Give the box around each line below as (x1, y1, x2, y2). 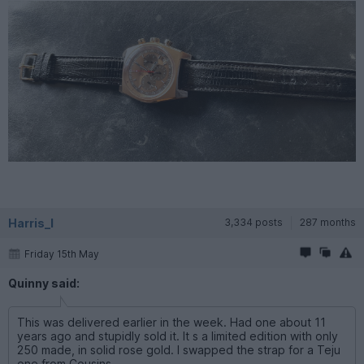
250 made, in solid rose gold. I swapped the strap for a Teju (17, 342, 340, 357)
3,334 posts (224, 215, 283, 228)
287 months (300, 215, 356, 228)
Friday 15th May (24, 248, 99, 261)
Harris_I (8, 215, 54, 230)
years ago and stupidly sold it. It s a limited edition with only (17, 328, 338, 343)
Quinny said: (8, 275, 80, 290)
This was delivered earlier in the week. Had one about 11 (17, 314, 326, 329)
